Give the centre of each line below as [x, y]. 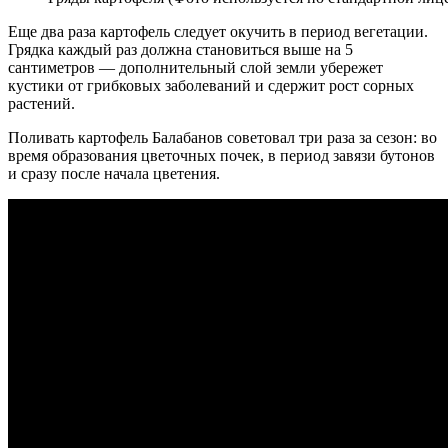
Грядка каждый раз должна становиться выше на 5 [180, 49]
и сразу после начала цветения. [114, 173]
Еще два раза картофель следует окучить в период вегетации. [218, 31]
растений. [41, 103]
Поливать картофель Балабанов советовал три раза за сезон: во [222, 137]
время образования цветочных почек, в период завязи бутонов [221, 155]
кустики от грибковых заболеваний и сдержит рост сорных [211, 85]
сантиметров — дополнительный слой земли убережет [195, 67]
